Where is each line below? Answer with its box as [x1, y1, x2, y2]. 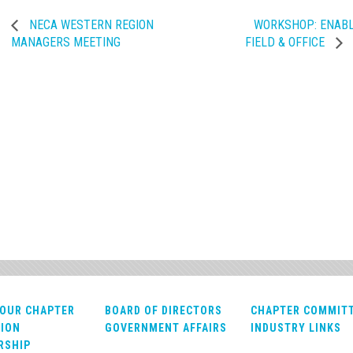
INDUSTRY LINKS [250, 321, 341, 335]
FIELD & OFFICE [245, 34, 329, 50]
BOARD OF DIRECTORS [104, 304, 222, 318]
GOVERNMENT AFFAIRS [104, 321, 227, 335]
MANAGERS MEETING [11, 34, 121, 50]
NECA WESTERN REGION [26, 17, 154, 32]
